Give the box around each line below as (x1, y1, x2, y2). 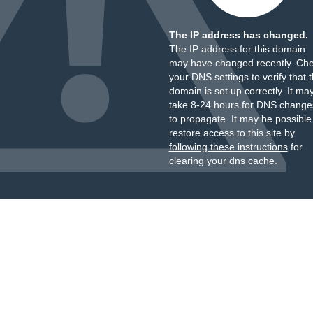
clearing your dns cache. (168, 155, 277, 166)
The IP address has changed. (168, 29, 308, 41)
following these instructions (168, 141, 288, 152)
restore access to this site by (168, 127, 295, 138)
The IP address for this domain (168, 43, 305, 54)
